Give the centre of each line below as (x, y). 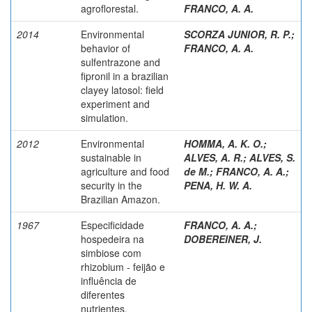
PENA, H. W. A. (218, 185)
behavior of (106, 48)
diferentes (103, 294)
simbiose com (111, 252)
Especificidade (112, 225)
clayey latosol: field (122, 89)
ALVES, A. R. (213, 157)
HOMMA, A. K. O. (224, 143)
